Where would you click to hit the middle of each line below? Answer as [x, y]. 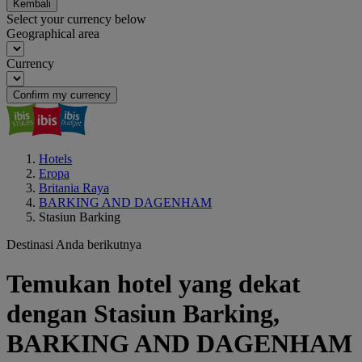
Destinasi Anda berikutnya [74, 244]
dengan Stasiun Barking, [143, 314]
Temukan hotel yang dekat [154, 284]
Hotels [55, 159]
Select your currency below [76, 19]
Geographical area [53, 34]
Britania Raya [74, 188]
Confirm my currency [62, 95]
